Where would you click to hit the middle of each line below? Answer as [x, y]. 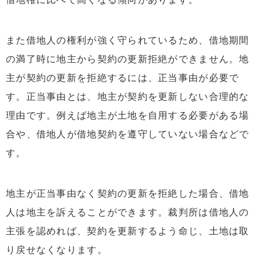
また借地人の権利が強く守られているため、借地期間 [128, 40]
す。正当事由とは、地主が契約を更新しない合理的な [128, 96]
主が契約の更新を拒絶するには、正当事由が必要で [123, 77]
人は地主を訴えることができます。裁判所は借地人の [128, 212]
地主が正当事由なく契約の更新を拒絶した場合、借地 [128, 193]
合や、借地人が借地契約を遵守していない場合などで [128, 134]
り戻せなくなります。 [57, 249]
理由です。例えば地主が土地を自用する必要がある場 [128, 115]
